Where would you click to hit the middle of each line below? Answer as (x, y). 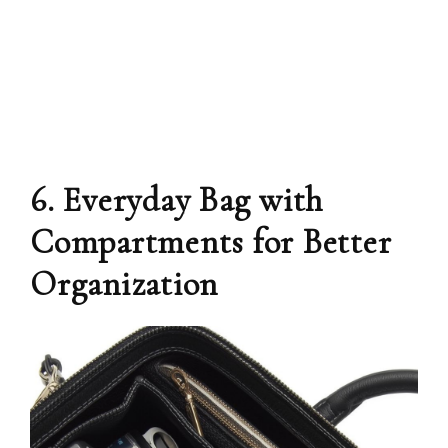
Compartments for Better (211, 242)
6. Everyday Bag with (176, 200)
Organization (124, 284)
